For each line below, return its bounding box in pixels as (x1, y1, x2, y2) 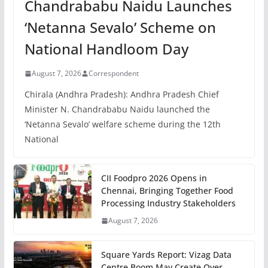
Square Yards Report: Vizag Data (100, 249, 232, 261)
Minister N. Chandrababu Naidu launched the (24, 103, 210, 115)
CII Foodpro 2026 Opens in (100, 172, 207, 184)
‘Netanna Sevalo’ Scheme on (24, 17, 216, 38)
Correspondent (88, 68, 139, 79)
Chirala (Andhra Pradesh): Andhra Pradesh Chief (24, 89, 219, 100)
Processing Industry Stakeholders (100, 197, 236, 209)
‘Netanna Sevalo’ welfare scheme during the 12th (24, 118, 221, 130)
